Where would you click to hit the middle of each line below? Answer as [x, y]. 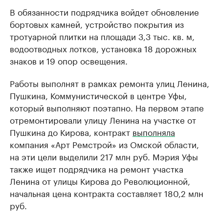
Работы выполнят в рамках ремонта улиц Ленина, [109, 83]
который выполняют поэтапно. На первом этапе [107, 107]
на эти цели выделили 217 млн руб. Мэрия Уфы [104, 156]
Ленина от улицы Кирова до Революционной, [100, 181]
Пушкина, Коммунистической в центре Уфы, [98, 95]
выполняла [154, 132]
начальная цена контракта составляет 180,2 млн [107, 193]
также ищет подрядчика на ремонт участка [97, 168]
